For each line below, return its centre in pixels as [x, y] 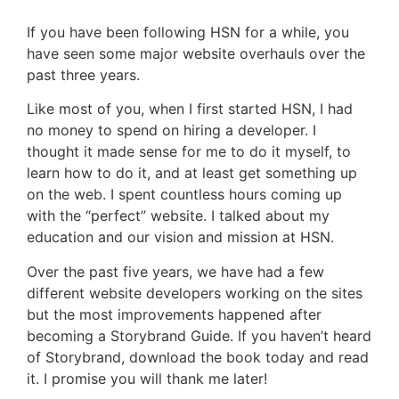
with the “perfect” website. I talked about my [178, 216]
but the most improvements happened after [174, 314]
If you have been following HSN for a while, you [188, 32]
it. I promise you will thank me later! [147, 378]
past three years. [83, 75]
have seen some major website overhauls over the [196, 53]
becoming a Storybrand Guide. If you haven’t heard [199, 335]
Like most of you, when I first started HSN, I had [190, 109]
